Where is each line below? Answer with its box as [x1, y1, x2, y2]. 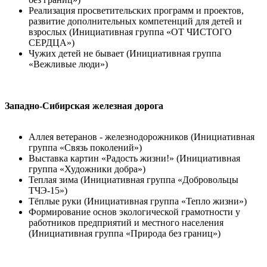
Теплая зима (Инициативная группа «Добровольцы [29, 175, 238, 185]
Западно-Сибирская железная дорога [5, 101, 163, 111]
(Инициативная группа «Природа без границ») [29, 228, 221, 238]
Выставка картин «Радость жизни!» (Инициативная [29, 153, 240, 163]
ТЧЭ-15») [29, 185, 67, 195]
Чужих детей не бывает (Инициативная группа [29, 48, 221, 58]
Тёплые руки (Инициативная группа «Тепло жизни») [29, 196, 247, 206]
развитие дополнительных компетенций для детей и [29, 16, 242, 26]
